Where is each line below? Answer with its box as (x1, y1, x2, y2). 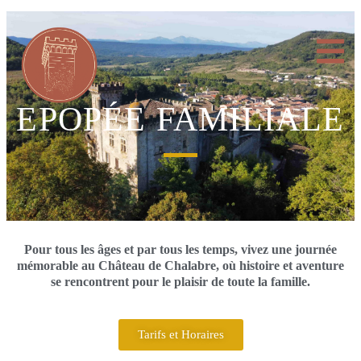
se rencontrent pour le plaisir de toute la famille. (51, 273, 310, 289)
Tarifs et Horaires (137, 328, 224, 342)
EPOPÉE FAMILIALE (16, 101, 345, 139)
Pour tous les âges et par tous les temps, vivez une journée (24, 241, 337, 257)
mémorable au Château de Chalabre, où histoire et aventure (17, 257, 344, 273)
